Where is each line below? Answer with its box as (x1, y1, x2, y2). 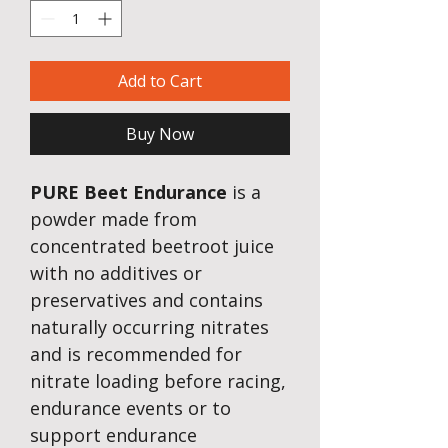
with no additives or (30, 261, 202, 286)
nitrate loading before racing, (30, 369, 286, 394)
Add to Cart (118, 70, 202, 93)
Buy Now (126, 123, 194, 146)
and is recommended (30, 342, 211, 367)
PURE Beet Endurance (30, 180, 227, 205)
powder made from (30, 207, 197, 232)
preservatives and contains (30, 288, 263, 313)
